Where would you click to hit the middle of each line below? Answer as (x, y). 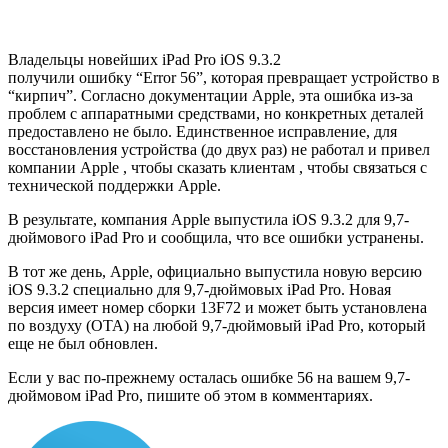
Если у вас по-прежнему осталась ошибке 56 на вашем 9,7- (209, 378)
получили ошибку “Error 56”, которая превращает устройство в (224, 78)
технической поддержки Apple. (114, 186)
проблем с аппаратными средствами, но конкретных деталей (216, 114)
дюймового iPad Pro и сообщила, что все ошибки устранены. (216, 238)
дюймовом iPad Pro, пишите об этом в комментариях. (190, 396)
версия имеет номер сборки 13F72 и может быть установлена (217, 308)
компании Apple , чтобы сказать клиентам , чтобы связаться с (217, 168)
